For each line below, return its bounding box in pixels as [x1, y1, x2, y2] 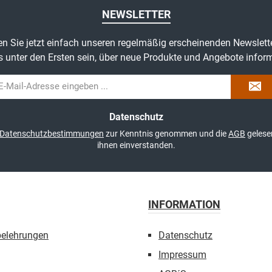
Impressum [158, 249, 206, 260]
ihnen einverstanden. [97, 140, 175, 150]
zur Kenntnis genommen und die [104, 129, 228, 138]
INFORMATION [148, 198, 220, 211]
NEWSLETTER [101, 8, 171, 21]
